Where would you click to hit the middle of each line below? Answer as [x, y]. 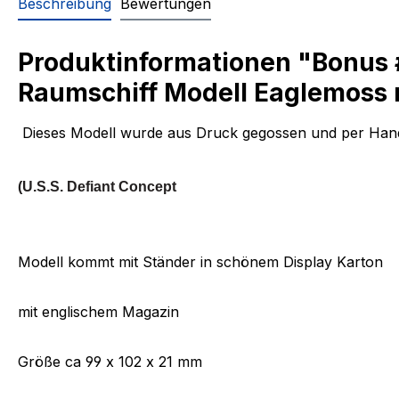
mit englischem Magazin [98, 312]
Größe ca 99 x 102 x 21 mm [110, 362]
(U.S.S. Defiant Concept [97, 186]
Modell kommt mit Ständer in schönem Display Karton [203, 262]
